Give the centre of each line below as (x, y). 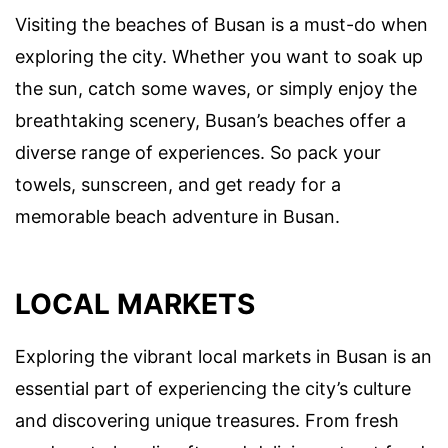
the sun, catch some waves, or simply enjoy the (216, 88)
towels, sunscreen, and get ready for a (178, 184)
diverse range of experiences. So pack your (198, 152)
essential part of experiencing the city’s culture (213, 388)
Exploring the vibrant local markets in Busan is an (223, 356)
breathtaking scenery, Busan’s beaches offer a (210, 120)
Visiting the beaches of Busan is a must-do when (221, 24)
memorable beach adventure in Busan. (177, 216)
